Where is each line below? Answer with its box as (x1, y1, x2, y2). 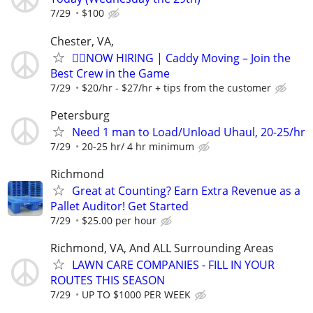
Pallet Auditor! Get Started (50, 198, 189, 214)
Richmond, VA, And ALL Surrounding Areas (50, 240, 274, 256)
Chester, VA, (50, 33, 114, 49)
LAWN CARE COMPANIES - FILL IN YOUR (72, 257, 275, 273)
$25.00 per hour (82, 214, 156, 227)
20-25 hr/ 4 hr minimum (82, 139, 194, 153)
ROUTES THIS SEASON (50, 272, 165, 289)
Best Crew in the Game (50, 65, 170, 81)
